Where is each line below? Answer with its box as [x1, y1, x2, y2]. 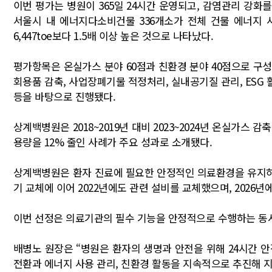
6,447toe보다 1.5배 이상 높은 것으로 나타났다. [13, 28, 214, 44]
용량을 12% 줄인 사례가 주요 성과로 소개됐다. [13, 134, 212, 150]
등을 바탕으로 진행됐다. [13, 89, 116, 104]
